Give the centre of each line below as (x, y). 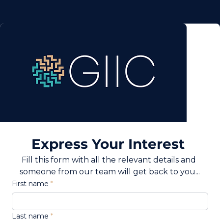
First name (30, 184)
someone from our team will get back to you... (110, 172)
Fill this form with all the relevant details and (109, 160)
